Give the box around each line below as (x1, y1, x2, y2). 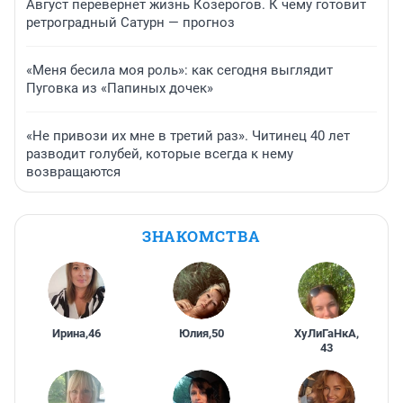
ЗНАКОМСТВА (142, 226, 261, 247)
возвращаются (26, 164, 121, 181)
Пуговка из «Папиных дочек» (26, 80, 213, 97)
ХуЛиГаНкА (294, 327, 357, 341)
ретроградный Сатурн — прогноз (26, 14, 235, 31)
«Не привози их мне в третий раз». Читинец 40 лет (26, 128, 350, 145)
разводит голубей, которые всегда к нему (26, 146, 293, 163)
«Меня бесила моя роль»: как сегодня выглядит (26, 62, 333, 79)
